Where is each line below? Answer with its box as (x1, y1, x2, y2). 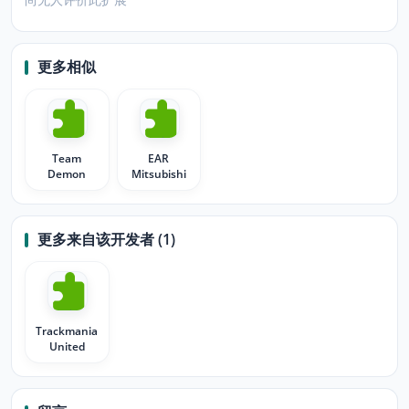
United (48, 339, 85, 354)
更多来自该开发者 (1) (37, 229, 175, 249)
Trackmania (36, 323, 99, 339)
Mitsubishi (131, 166, 186, 182)
